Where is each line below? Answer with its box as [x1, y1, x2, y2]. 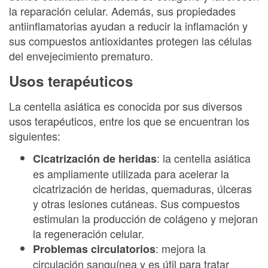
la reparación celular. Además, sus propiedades [9, 2, 236, 19]
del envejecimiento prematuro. [9, 47, 153, 63]
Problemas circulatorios [33, 241, 156, 257]
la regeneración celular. [33, 226, 147, 241]
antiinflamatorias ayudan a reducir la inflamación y [9, 17, 248, 33]
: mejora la [156, 240, 206, 256]
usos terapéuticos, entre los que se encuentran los [9, 112, 249, 129]
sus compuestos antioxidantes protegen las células [9, 32, 252, 48]
